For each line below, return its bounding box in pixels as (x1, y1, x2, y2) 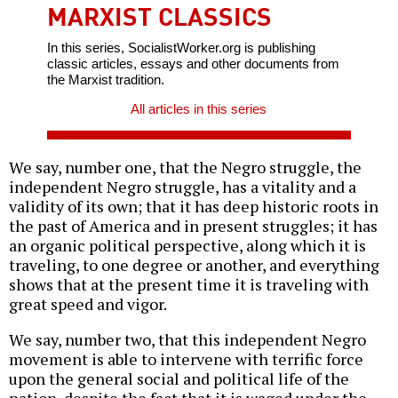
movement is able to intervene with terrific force (9, 347, 363, 370)
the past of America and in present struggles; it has (9, 214, 378, 236)
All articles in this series (131, 100, 267, 116)
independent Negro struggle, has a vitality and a (9, 175, 356, 197)
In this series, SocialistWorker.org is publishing (46, 39, 315, 55)
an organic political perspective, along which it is (9, 234, 366, 256)
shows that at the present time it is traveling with (9, 273, 369, 295)
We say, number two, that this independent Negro (9, 328, 366, 350)
